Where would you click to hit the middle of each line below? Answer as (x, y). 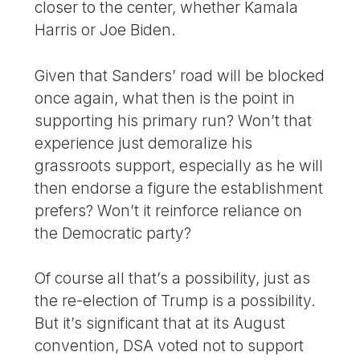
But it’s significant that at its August (160, 323)
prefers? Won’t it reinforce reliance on (169, 210)
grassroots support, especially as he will (179, 165)
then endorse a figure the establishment (179, 188)
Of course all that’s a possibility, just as (173, 278)
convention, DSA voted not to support (170, 346)
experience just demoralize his (144, 143)
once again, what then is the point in (165, 98)
